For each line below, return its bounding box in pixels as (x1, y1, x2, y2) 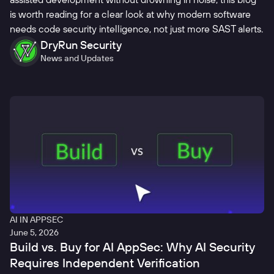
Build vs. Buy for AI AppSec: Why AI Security (10, 239, 255, 255)
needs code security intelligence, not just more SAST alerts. (10, 23, 263, 35)
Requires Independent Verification (10, 255, 200, 271)
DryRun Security (40, 38, 122, 53)
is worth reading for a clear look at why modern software (10, 8, 251, 21)
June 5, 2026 (10, 227, 59, 239)
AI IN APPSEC (10, 214, 63, 226)
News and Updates (40, 53, 114, 64)
